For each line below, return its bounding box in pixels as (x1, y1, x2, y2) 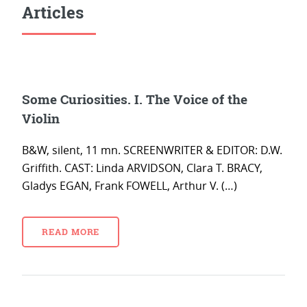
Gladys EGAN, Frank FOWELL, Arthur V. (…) (22, 178, 237, 194)
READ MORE (41, 226, 100, 238)
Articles (22, 1, 84, 23)
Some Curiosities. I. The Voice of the (22, 90, 247, 108)
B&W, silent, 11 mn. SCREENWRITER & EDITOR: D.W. (22, 143, 282, 158)
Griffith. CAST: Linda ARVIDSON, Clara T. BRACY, (22, 160, 262, 176)
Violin (22, 110, 60, 127)
